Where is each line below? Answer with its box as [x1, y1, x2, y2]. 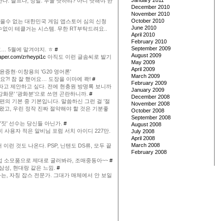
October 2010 [131, 18, 164, 24]
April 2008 [131, 135, 155, 141]
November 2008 [131, 101, 170, 107]
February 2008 [131, 149, 167, 155]
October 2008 [131, 108, 164, 113]
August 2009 [131, 52, 161, 58]
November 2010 [131, 11, 170, 17]
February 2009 [131, 80, 167, 86]
